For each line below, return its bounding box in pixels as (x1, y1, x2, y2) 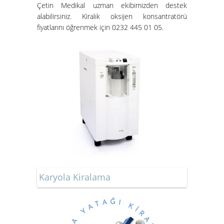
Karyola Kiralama (39, 170, 110, 183)
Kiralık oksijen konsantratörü (82, 11, 187, 21)
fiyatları (37, 22, 58, 32)
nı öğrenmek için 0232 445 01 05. (58, 22, 163, 32)
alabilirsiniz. (37, 11, 82, 21)
